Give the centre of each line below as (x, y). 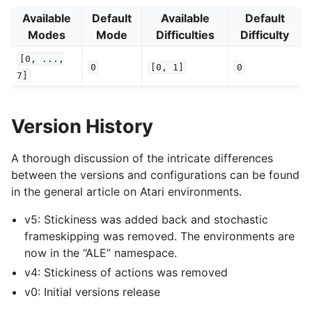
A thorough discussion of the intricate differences (142, 158)
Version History (82, 127)
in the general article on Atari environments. (126, 192)
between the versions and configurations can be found (155, 175)
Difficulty (265, 34)
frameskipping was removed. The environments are (160, 236)
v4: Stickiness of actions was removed (126, 273)
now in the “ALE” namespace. (101, 253)
